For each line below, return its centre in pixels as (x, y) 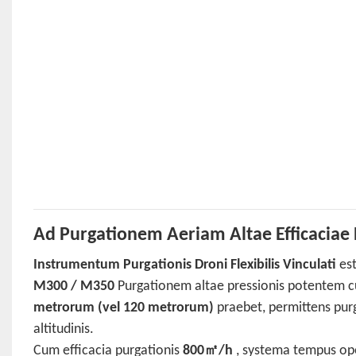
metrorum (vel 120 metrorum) (123, 308)
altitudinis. (63, 330)
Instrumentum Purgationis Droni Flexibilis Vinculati (184, 265)
